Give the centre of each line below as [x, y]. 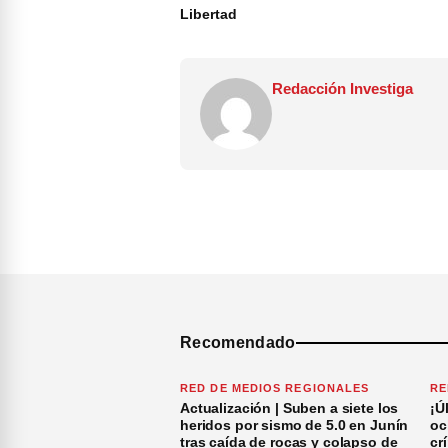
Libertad [208, 13]
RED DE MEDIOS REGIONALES [275, 387]
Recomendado [238, 342]
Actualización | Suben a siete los [289, 407]
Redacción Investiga [342, 88]
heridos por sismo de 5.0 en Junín [294, 424]
